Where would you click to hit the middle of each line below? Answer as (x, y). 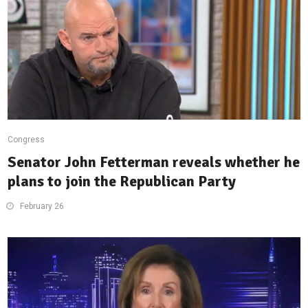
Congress (26, 140)
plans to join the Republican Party (122, 181)
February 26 (42, 207)
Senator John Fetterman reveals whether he (154, 162)
